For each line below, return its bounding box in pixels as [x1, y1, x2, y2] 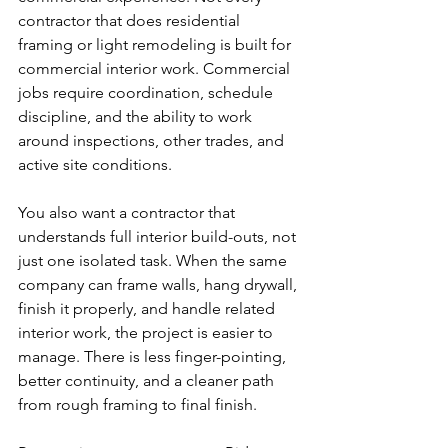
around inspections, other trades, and [18, 131, 288, 150]
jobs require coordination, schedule [18, 83, 277, 102]
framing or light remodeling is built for [18, 35, 295, 54]
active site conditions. [18, 155, 172, 174]
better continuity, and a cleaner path [18, 371, 278, 390]
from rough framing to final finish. [18, 395, 257, 414]
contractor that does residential [18, 11, 244, 30]
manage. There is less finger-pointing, [18, 347, 290, 366]
